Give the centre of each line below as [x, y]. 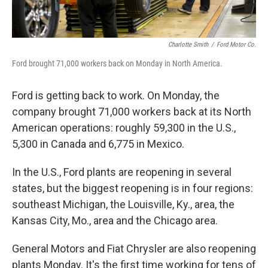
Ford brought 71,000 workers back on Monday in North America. [117, 64]
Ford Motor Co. [236, 45]
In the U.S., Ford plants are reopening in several [122, 172]
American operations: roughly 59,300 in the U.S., [124, 128]
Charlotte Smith [188, 45]
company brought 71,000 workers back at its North [132, 112]
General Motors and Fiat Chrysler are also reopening [134, 249]
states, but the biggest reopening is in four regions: [133, 188]
